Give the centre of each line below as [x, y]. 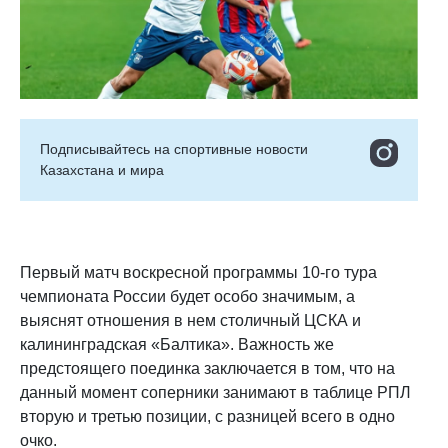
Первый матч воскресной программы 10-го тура [198, 272]
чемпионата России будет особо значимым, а [187, 296]
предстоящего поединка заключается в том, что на [207, 368]
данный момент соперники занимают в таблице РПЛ [215, 392]
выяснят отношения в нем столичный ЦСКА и [190, 320]
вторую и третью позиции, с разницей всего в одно [207, 416]
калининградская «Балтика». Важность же [177, 344]
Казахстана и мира [102, 170]
